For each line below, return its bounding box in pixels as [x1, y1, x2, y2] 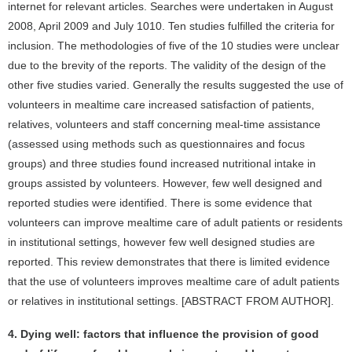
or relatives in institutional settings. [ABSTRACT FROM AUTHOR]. [8, 295, 334, 307]
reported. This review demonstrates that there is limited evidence [8, 255, 330, 268]
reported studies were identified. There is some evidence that [8, 196, 312, 209]
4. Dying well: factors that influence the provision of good [8, 328, 319, 340]
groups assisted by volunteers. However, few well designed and [8, 177, 322, 189]
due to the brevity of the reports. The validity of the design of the [8, 59, 326, 71]
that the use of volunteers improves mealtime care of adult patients [8, 275, 339, 288]
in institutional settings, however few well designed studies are [8, 236, 315, 248]
